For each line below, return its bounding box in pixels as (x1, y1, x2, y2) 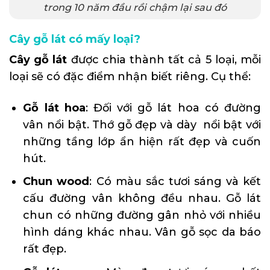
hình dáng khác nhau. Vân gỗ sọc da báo (23, 225, 261, 239)
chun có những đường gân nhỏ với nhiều (23, 209, 261, 222)
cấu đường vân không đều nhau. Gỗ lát (23, 192, 261, 206)
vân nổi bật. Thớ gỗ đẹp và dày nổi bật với (23, 118, 261, 131)
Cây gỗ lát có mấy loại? (9, 33, 140, 46)
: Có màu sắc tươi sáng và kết (89, 175, 262, 189)
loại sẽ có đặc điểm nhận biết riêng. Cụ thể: (9, 70, 251, 84)
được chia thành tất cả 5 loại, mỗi (67, 53, 262, 67)
